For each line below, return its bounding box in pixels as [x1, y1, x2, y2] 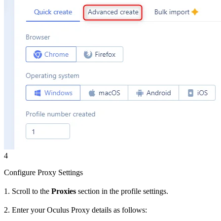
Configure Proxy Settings [4, 168, 83, 177]
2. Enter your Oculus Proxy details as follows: [4, 205, 147, 214]
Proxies [51, 186, 76, 195]
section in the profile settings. [76, 186, 168, 195]
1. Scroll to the [4, 186, 51, 195]
